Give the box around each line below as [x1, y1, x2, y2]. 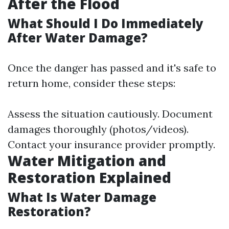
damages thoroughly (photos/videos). [8, 123, 189, 135]
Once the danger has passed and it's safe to [8, 61, 216, 74]
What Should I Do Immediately [8, 15, 203, 32]
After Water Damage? [8, 29, 148, 46]
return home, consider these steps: [8, 77, 175, 89]
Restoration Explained [8, 168, 171, 187]
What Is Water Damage [8, 189, 156, 205]
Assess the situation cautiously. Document [8, 107, 213, 120]
